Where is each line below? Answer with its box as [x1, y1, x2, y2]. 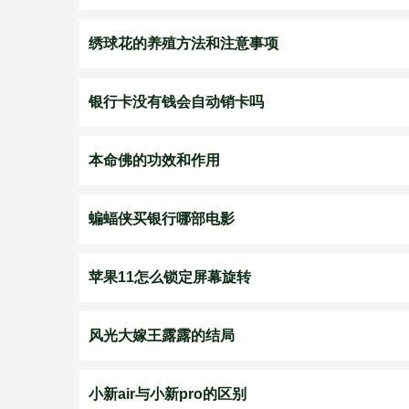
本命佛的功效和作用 [89, 152, 220, 168]
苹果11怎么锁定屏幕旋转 [89, 269, 251, 285]
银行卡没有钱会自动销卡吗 [89, 94, 264, 110]
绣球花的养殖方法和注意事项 [89, 36, 278, 51]
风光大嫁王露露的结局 [89, 328, 235, 343]
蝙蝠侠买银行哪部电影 [89, 211, 235, 226]
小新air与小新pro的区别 [89, 386, 246, 402]
